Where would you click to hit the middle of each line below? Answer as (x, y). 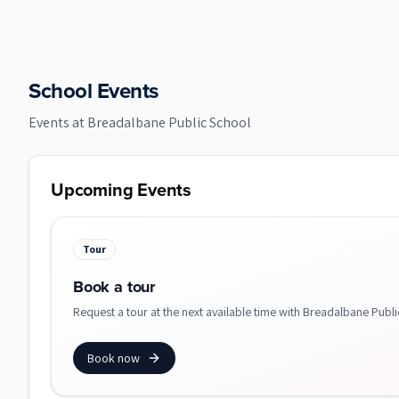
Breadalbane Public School (169, 122)
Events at (58, 122)
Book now (114, 358)
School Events (94, 91)
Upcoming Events (121, 190)
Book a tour (114, 287)
